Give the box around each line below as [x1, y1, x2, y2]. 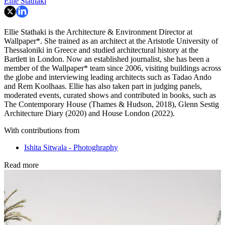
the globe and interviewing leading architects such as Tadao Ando [4, 72, 211, 81]
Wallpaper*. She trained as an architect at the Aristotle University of [4, 36, 218, 45]
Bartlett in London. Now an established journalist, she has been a [4, 54, 209, 63]
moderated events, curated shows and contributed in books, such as [4, 90, 216, 99]
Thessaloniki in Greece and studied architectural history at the [4, 45, 198, 54]
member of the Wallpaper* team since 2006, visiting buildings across [4, 63, 221, 72]
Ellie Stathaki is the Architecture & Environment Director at [4, 27, 192, 36]
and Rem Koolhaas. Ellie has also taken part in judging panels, [4, 81, 202, 90]
